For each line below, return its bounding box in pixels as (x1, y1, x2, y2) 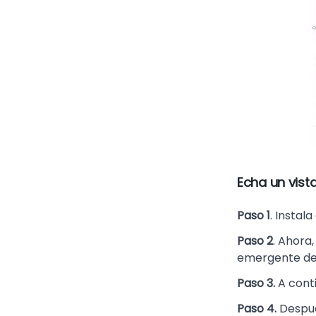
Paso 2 (237, 233, 273, 249)
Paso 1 (237, 207, 270, 224)
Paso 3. (237, 275, 275, 291)
